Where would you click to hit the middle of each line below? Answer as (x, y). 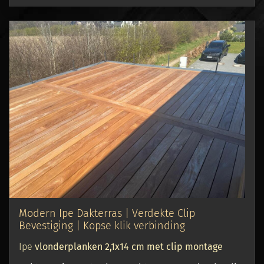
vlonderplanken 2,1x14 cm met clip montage (129, 247)
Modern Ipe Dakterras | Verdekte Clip (107, 214)
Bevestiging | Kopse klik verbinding (102, 226)
